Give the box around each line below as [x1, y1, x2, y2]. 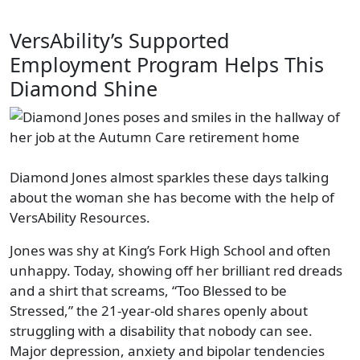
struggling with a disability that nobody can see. [10, 321, 313, 340]
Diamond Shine [10, 74, 157, 102]
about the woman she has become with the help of [10, 187, 334, 207]
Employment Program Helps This [10, 50, 324, 78]
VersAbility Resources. [10, 207, 150, 227]
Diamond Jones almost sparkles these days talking [10, 167, 329, 186]
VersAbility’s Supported [10, 26, 230, 54]
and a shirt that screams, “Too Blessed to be [10, 280, 287, 300]
